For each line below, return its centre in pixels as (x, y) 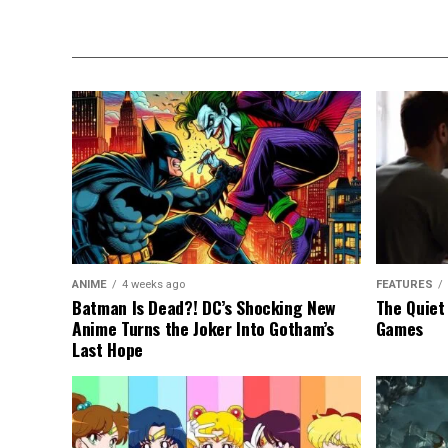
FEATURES (404, 285)
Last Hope (107, 349)
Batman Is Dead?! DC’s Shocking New (204, 307)
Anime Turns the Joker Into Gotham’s (203, 328)
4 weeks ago (153, 285)
